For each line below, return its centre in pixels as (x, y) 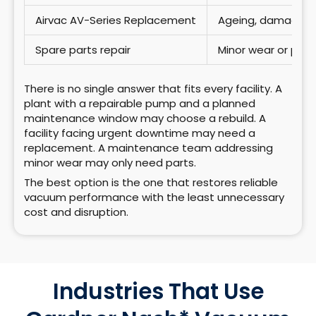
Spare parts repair (83, 50)
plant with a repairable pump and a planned (140, 103)
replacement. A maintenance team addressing (148, 147)
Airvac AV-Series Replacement (116, 20)
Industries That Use (158, 291)
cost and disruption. (76, 212)
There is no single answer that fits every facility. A (153, 88)
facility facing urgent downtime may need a (140, 133)
